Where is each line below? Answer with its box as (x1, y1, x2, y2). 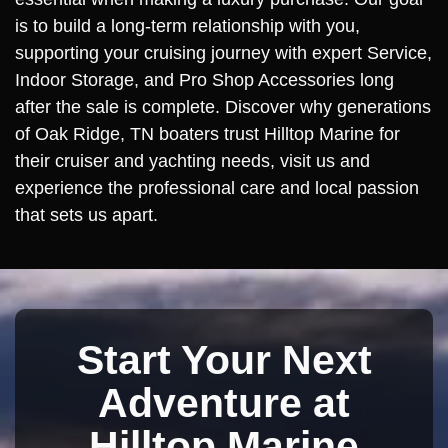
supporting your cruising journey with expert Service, (15, 42, 432, 63)
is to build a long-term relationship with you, (15, 15, 360, 36)
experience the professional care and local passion (15, 177, 419, 198)
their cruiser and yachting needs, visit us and (15, 150, 370, 171)
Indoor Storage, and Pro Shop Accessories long (15, 69, 394, 90)
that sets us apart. (15, 204, 158, 225)
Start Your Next (76, 336, 372, 383)
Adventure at (98, 379, 350, 426)
